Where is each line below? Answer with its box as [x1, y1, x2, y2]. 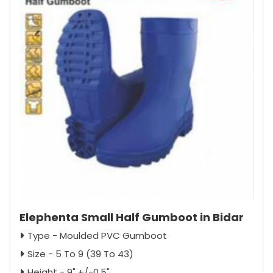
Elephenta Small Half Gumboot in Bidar [19, 210, 244, 225]
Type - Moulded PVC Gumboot [27, 229, 167, 243]
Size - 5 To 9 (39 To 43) [27, 247, 133, 261]
